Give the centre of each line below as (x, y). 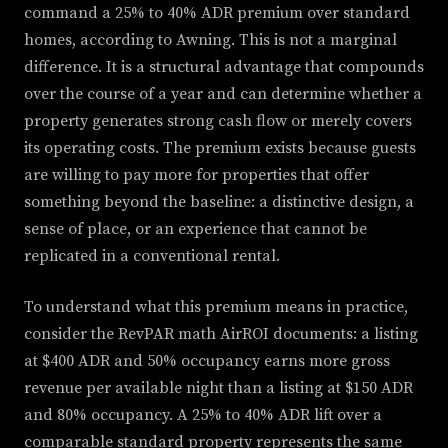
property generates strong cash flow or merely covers (218, 121)
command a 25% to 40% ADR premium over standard (217, 13)
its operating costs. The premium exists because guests (220, 148)
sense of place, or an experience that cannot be (195, 229)
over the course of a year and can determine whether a (223, 94)
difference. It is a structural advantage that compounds (224, 67)
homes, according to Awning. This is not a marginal (210, 40)
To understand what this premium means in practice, (216, 307)
